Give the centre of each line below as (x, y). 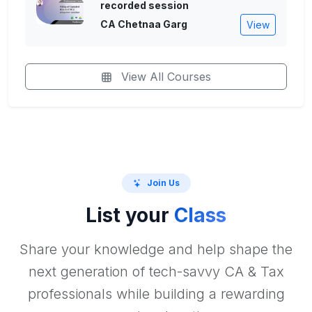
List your (130, 216)
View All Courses (164, 76)
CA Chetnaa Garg (144, 24)
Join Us (163, 182)
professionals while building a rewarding (156, 294)
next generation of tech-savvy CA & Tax (156, 272)
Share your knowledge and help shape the (156, 250)
